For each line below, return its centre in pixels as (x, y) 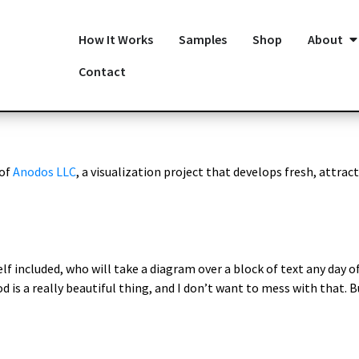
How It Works (115, 39)
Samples (202, 39)
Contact (102, 71)
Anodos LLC (44, 171)
